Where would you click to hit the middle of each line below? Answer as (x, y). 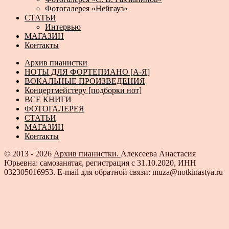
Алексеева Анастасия (158, 154)
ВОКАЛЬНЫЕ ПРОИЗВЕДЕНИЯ (85, 81)
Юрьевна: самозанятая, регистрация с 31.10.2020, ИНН (100, 163)
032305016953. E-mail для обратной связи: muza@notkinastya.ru (113, 172)
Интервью (63, 27)
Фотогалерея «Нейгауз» (86, 9)
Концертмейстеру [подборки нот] (83, 90)
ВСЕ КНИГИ (48, 100)
